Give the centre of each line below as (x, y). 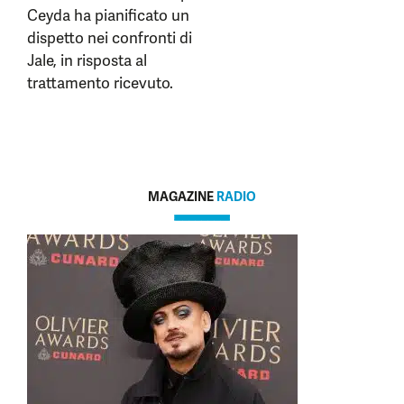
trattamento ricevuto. (100, 83)
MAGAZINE (182, 197)
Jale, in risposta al (87, 60)
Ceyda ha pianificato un (108, 15)
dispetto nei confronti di (110, 38)
